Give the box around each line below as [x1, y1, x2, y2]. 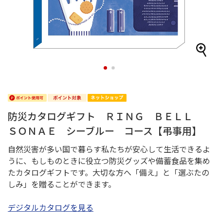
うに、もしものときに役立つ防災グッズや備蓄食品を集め [8, 155, 210, 166]
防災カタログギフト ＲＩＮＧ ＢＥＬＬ [8, 109, 202, 123]
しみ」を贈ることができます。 [8, 178, 116, 190]
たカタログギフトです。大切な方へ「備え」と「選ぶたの [8, 166, 209, 178]
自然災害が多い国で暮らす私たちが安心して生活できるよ [8, 143, 210, 155]
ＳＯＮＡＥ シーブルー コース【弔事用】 [8, 124, 201, 138]
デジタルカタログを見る [8, 201, 93, 213]
